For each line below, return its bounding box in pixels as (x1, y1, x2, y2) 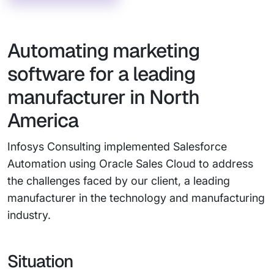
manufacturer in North (7, 84, 199, 109)
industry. (7, 209, 51, 221)
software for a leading (7, 61, 195, 86)
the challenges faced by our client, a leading (7, 174, 230, 187)
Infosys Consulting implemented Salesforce (7, 140, 227, 153)
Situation (7, 250, 73, 272)
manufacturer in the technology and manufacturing (7, 191, 265, 204)
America (7, 108, 78, 133)
